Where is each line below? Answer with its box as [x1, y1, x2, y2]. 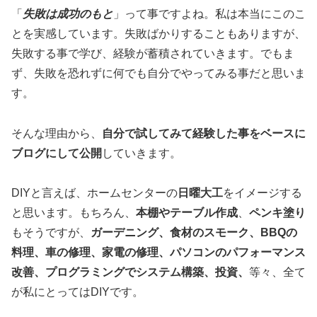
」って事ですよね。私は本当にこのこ [113, 7, 306, 20]
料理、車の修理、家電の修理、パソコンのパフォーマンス [11, 246, 306, 259]
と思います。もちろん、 [11, 207, 136, 219]
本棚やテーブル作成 [136, 207, 238, 219]
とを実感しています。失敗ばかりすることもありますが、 [11, 27, 306, 40]
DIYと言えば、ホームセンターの [11, 187, 178, 200]
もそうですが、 [11, 226, 91, 239]
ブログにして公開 [11, 146, 102, 159]
